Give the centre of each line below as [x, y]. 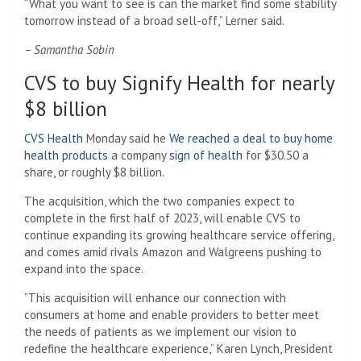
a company [139, 155]
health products [66, 155]
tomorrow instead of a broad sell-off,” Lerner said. [154, 20]
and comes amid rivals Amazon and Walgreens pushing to [173, 251]
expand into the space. [84, 268]
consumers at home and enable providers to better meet [172, 314]
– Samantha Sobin [69, 49]
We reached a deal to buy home [251, 138]
